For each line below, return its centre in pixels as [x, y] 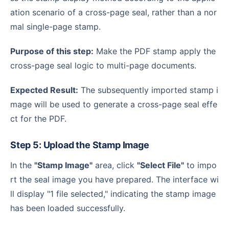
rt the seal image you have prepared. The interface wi [114, 179]
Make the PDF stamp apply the [155, 51]
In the [23, 165]
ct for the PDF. [38, 118]
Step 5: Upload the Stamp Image [83, 145]
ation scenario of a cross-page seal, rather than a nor [113, 12]
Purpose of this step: [54, 51]
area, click [115, 165]
